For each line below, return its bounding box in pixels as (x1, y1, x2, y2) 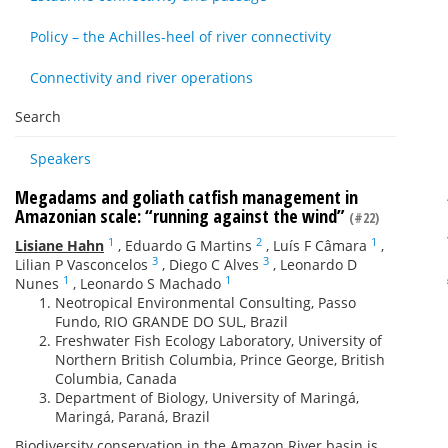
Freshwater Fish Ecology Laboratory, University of (55, 331, 382, 350)
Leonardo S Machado (80, 274, 221, 293)
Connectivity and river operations (30, 68, 253, 87)
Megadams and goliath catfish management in (15, 185, 358, 209)
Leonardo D (280, 255, 357, 274)
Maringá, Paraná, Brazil (55, 407, 210, 426)
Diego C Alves (169, 255, 259, 274)
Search (15, 107, 61, 126)
